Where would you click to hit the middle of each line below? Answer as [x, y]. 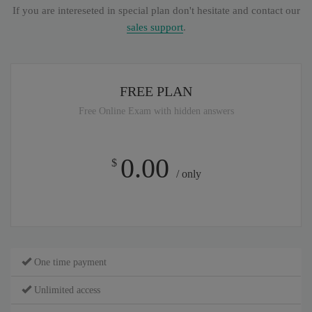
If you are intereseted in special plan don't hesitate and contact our [156, 10]
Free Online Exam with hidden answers [156, 111]
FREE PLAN [156, 91]
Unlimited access [66, 290]
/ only [188, 174]
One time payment [69, 262]
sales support [155, 27]
